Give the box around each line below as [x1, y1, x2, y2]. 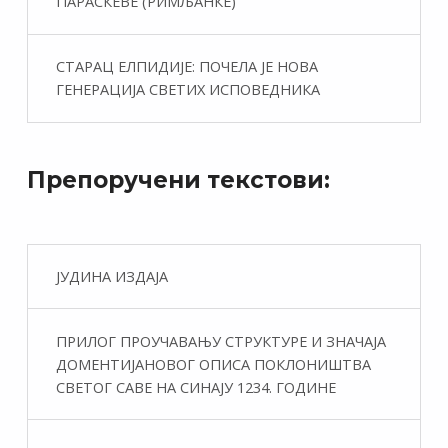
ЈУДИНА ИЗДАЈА [55, 265, 168, 286]
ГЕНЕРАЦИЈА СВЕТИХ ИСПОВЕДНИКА [55, 79, 320, 100]
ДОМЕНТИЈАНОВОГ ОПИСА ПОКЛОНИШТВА [55, 353, 371, 374]
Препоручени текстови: [26, 166, 330, 195]
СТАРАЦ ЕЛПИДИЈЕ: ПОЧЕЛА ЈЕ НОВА [55, 56, 318, 77]
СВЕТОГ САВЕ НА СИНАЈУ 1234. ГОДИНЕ [55, 376, 336, 397]
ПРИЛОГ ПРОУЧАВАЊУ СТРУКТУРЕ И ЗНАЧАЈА [55, 330, 386, 351]
